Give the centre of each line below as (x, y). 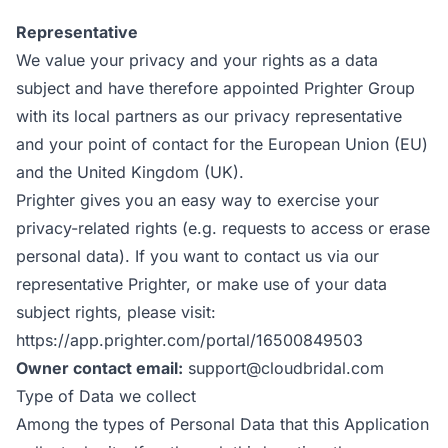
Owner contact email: (99, 368)
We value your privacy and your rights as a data (197, 60)
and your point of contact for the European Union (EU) (222, 144)
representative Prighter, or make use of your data (201, 284)
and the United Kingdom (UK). (130, 172)
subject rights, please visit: (116, 312)
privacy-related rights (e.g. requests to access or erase (223, 228)
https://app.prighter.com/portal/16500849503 (189, 340)
